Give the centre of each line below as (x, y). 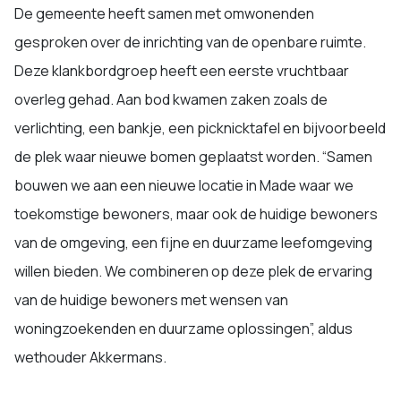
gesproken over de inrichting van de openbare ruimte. (190, 42)
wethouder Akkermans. (90, 357)
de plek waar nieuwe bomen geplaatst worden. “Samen (193, 156)
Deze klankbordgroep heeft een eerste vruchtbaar (182, 70)
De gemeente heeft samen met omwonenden (164, 13)
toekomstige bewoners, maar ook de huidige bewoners (196, 213)
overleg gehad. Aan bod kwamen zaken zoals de (171, 99)
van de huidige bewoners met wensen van (151, 299)
